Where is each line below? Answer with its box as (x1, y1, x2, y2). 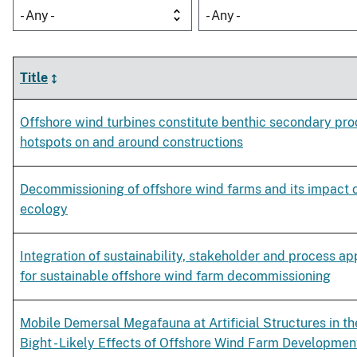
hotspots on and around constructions (20, 135, 243, 151)
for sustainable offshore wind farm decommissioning (20, 269, 331, 284)
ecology (20, 202, 68, 218)
